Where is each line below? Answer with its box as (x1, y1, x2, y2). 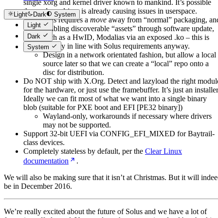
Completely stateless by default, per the (23, 146, 145, 155)
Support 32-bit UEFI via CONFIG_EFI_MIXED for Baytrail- (23, 129, 215, 138)
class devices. (23, 138, 65, 146)
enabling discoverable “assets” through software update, (43, 24, 214, 33)
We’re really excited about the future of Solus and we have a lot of (4, 207, 207, 216)
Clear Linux (145, 146, 182, 155)
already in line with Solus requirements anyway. (43, 41, 190, 50)
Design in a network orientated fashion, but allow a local (43, 50, 216, 59)
